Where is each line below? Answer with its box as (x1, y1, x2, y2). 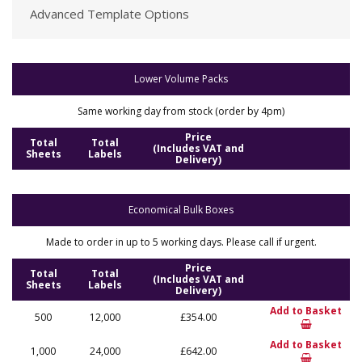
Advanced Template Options (30, 6, 189, 22)
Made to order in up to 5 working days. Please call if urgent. (45, 235, 317, 249)
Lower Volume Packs (134, 72, 228, 86)
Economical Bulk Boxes (128, 203, 234, 217)
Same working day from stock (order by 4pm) (78, 104, 284, 118)
